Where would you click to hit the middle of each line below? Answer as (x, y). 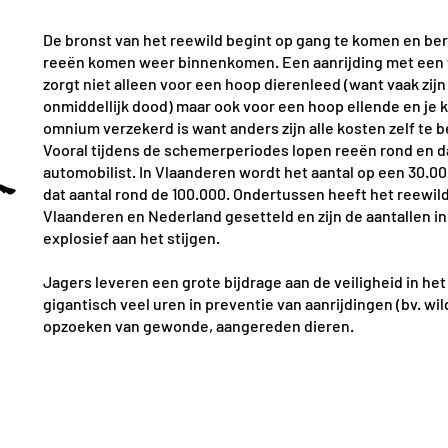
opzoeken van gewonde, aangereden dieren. (198, 325)
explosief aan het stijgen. (131, 237)
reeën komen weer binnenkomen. (161, 61)
